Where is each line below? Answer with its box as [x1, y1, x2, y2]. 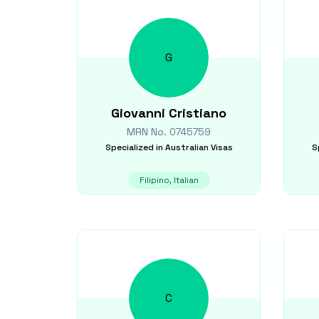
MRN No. [127, 125, 169, 138]
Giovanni [111, 105, 165, 121]
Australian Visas [164, 142, 233, 153]
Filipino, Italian [139, 174, 199, 186]
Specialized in [105, 142, 163, 153]
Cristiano [169, 105, 226, 121]
